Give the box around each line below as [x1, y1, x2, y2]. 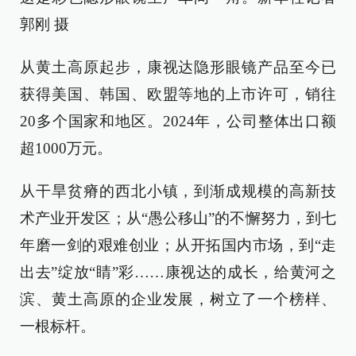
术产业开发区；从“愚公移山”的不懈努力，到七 [20, 209, 336, 226]
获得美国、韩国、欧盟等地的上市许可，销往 [20, 85, 336, 103]
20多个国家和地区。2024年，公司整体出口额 [20, 112, 336, 130]
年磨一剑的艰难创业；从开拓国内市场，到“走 [20, 236, 336, 253]
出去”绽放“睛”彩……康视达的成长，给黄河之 [20, 263, 336, 281]
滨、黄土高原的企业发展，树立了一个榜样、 [20, 290, 336, 308]
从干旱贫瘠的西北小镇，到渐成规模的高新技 [20, 182, 336, 199]
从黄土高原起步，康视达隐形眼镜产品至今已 [20, 58, 336, 75]
